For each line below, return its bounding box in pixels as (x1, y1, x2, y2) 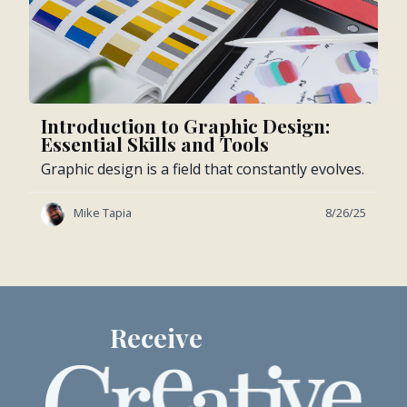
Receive (109, 320, 298, 354)
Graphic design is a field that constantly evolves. (41, 159, 364, 179)
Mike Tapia (74, 204, 132, 221)
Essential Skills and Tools (41, 131, 269, 156)
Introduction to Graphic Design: (41, 113, 330, 138)
